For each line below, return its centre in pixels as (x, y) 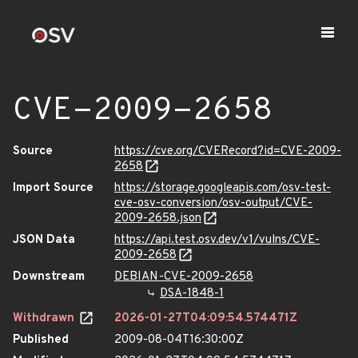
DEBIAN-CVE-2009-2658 (184, 277)
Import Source (53, 188)
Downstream (49, 277)
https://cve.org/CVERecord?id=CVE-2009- (228, 151)
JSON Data (44, 240)
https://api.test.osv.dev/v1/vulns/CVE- (217, 240)
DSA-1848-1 (192, 294)
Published (41, 340)
